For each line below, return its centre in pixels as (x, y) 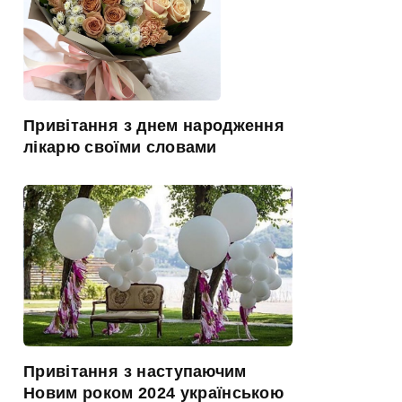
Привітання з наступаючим (135, 371)
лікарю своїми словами (120, 147)
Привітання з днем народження (154, 125)
